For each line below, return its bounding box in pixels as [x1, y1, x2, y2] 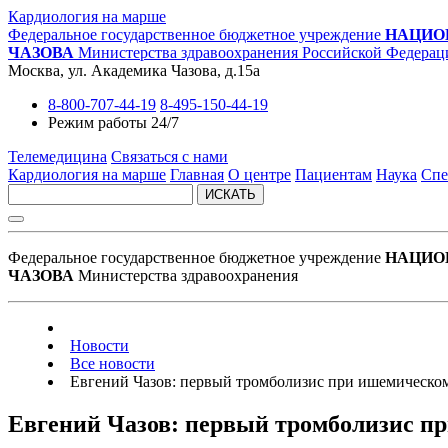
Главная [170, 166, 224, 183]
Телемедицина [8, 148, 107, 165]
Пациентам [295, 166, 372, 183]
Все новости [70, 355, 155, 372]
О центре [228, 166, 291, 183]
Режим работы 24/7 [48, 114, 179, 131]
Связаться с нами [111, 148, 228, 165]
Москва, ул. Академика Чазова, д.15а [8, 62, 260, 79]
